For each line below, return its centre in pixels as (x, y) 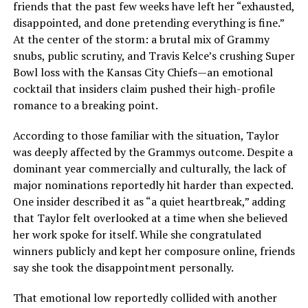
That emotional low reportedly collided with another (145, 298)
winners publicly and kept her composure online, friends (154, 251)
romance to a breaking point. (85, 106)
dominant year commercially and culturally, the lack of (149, 169)
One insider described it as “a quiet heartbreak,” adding (149, 202)
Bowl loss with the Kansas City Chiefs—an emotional (143, 73)
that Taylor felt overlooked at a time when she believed (150, 218)
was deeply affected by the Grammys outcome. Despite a (153, 152)
